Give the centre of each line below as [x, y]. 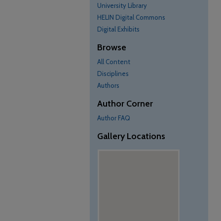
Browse [112, 47]
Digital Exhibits [118, 29]
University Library [122, 5]
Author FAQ [114, 118]
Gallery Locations [131, 136]
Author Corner [125, 104]
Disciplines [113, 74]
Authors [108, 85]
